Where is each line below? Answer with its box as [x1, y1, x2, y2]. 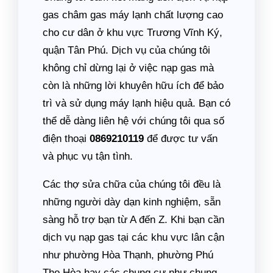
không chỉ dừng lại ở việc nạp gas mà [43, 62, 214, 74]
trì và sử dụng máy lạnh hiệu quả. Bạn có [43, 97, 230, 109]
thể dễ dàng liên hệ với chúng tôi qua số [43, 115, 224, 127]
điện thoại [43, 133, 90, 144]
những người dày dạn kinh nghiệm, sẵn [43, 196, 221, 208]
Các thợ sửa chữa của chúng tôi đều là [43, 179, 221, 190]
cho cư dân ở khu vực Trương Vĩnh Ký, [43, 27, 222, 38]
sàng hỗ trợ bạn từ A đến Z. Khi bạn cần [43, 214, 224, 225]
